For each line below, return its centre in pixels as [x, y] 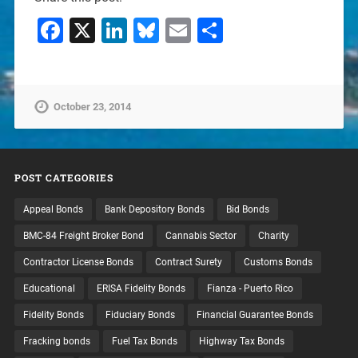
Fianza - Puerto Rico [250, 288]
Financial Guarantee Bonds [255, 314]
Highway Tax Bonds [241, 341]
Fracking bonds [56, 341]
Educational [49, 288]
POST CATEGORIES [64, 177]
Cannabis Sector [201, 235]
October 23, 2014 [92, 106]
